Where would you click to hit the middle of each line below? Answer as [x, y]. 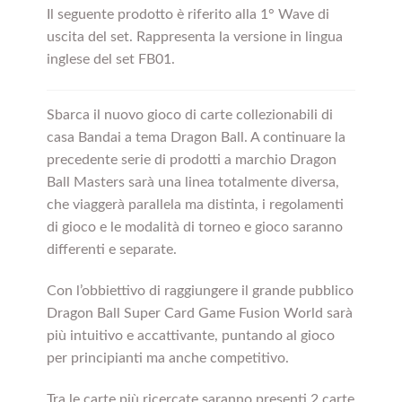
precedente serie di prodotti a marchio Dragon [191, 160]
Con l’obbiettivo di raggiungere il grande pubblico [200, 291]
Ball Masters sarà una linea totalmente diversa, [192, 183]
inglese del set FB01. [110, 60]
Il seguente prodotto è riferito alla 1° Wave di [188, 15]
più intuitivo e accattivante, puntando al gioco [190, 336]
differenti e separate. [111, 250]
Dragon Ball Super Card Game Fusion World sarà [199, 314]
